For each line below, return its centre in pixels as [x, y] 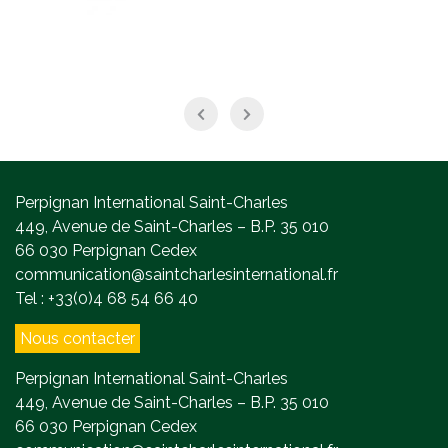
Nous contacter [77, 339]
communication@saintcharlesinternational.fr [176, 275]
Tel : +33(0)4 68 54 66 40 [106, 299]
